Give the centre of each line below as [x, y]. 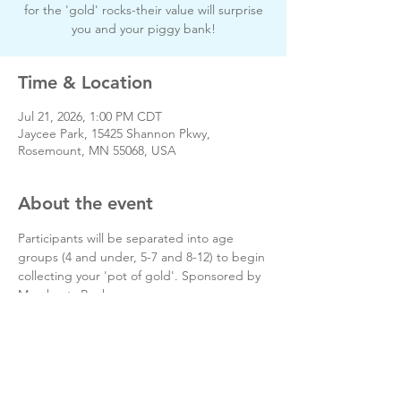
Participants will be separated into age [128, 238]
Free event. [50, 313]
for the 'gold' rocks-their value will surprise [143, 10]
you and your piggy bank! [143, 29]
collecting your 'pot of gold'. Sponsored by [141, 276]
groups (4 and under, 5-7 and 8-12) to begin [143, 257]
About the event [85, 203]
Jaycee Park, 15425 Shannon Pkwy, [114, 133]
